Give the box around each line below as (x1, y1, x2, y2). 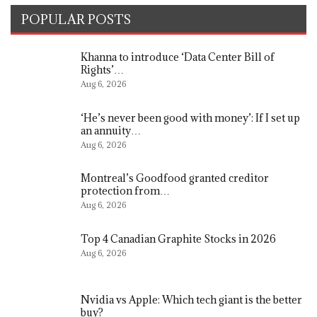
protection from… (81, 184, 170, 198)
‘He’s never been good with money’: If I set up (81, 110, 300, 125)
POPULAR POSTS (21, 11, 132, 28)
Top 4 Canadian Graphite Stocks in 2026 (81, 231, 276, 246)
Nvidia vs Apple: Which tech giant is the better (81, 292, 302, 306)
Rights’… (81, 63, 124, 77)
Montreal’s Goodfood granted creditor (81, 171, 269, 185)
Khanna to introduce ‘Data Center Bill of (81, 50, 275, 64)
